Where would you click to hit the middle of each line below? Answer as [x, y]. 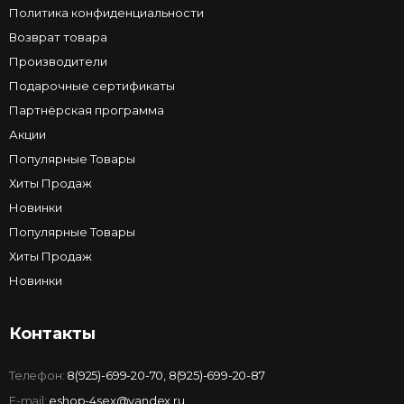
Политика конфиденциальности [106, 12]
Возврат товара [58, 37]
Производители [58, 61]
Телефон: [37, 375]
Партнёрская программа [87, 110]
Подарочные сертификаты [92, 85]
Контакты [52, 333]
